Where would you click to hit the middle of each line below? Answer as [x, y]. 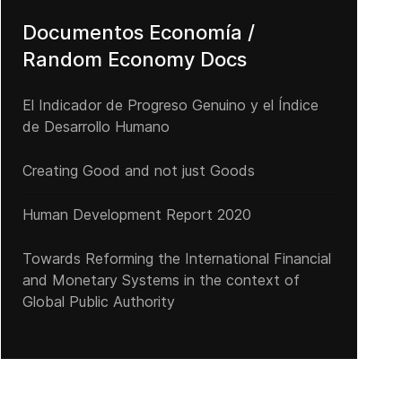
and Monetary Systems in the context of [161, 280]
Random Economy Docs [134, 59]
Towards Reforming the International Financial [176, 258]
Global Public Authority [98, 301]
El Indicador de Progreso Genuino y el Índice [170, 105]
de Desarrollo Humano [96, 127]
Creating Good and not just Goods [138, 170]
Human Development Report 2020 [136, 214]
